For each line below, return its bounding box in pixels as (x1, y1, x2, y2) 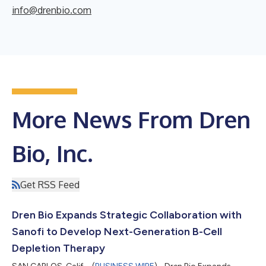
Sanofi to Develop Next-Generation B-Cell (12, 225, 222, 238)
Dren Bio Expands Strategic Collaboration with (12, 208, 242, 221)
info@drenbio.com (12, 4, 91, 16)
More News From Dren (12, 105, 251, 134)
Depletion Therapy (12, 242, 105, 255)
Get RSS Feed (20, 179, 80, 191)
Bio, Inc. (12, 139, 93, 167)
